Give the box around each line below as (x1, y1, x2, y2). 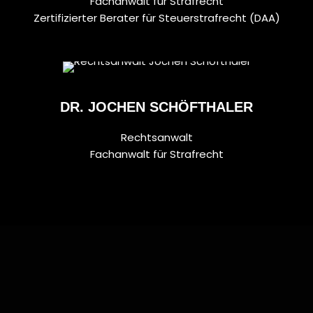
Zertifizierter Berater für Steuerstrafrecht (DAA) (33, 10, 280, 25)
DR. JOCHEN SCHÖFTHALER (60, 99, 253, 115)
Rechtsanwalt (120, 129, 193, 145)
